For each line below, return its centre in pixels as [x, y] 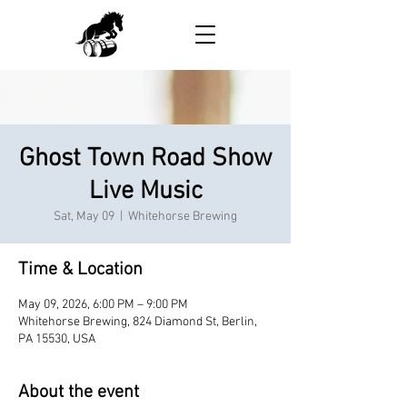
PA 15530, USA [57, 339]
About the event [79, 392]
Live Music [145, 192]
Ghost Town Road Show [145, 159]
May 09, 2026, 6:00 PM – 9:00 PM [103, 305]
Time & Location [80, 270]
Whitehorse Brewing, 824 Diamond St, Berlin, [138, 322]
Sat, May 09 [84, 217]
